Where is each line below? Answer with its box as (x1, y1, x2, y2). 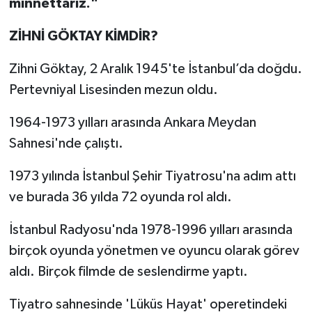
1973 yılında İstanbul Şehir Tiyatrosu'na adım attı (8, 169, 296, 184)
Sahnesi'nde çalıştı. (8, 136, 123, 151)
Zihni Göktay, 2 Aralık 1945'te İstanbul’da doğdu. (8, 62, 302, 77)
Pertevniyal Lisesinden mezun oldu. (8, 83, 218, 97)
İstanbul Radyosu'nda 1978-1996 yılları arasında (8, 223, 292, 237)
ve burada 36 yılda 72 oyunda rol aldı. (8, 190, 232, 205)
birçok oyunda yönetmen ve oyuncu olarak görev (8, 244, 299, 258)
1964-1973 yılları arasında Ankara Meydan (8, 116, 256, 130)
